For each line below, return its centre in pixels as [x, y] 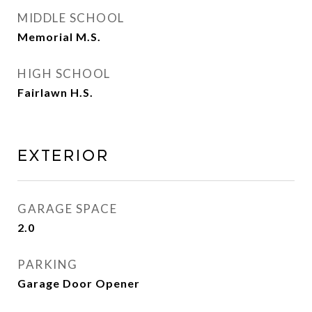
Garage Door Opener [79, 283]
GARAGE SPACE [67, 209]
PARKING [48, 264]
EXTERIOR [63, 156]
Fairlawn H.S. [55, 92]
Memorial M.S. [59, 37]
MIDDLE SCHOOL [71, 18]
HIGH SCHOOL [64, 73]
